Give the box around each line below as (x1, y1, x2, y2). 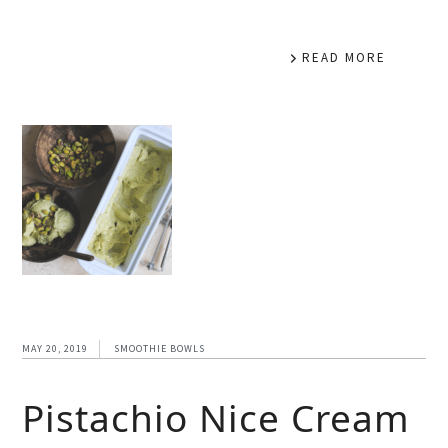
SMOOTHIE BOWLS (114, 341, 206, 355)
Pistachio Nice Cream (22, 391, 411, 443)
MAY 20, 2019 (22, 341, 89, 355)
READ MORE (301, 48, 386, 66)
